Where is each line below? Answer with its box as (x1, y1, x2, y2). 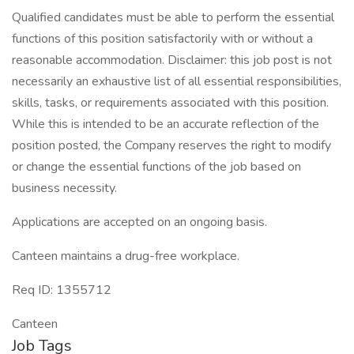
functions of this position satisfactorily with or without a (12, 30, 313, 47)
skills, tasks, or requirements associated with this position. (12, 94, 329, 111)
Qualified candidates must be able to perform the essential (12, 9, 334, 26)
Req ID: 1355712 (12, 281, 111, 299)
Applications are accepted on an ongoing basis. (12, 213, 267, 231)
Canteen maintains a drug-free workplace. (12, 247, 239, 265)
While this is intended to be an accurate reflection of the (12, 115, 319, 133)
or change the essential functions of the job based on (12, 158, 301, 175)
